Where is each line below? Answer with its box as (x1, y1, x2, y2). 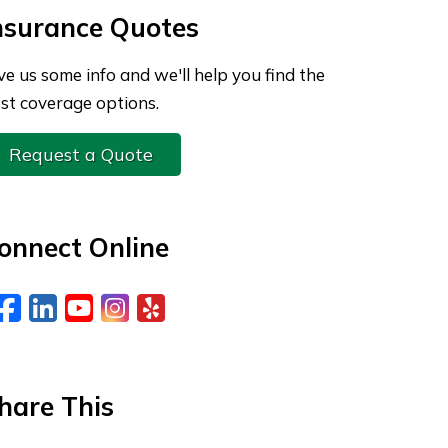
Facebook (20, 286, 166, 327)
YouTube (92, 286, 220, 327)
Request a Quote (9, 142, 153, 166)
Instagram (128, 286, 284, 327)
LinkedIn (56, 286, 182, 327)
